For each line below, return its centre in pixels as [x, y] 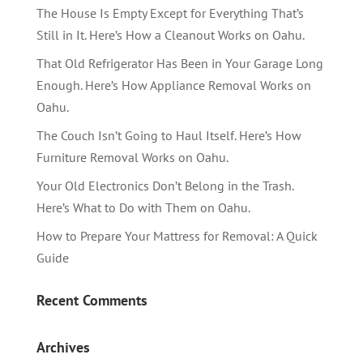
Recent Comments [92, 300]
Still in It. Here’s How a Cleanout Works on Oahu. [170, 34]
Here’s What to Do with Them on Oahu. [143, 207]
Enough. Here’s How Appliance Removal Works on [173, 85]
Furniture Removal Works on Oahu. [132, 157]
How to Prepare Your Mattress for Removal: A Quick [177, 235]
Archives [63, 347]
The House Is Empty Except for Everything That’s [170, 13]
